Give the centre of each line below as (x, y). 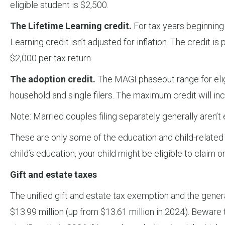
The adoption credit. (53, 79)
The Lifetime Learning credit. (71, 26)
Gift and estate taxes (53, 175)
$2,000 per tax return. (51, 58)
